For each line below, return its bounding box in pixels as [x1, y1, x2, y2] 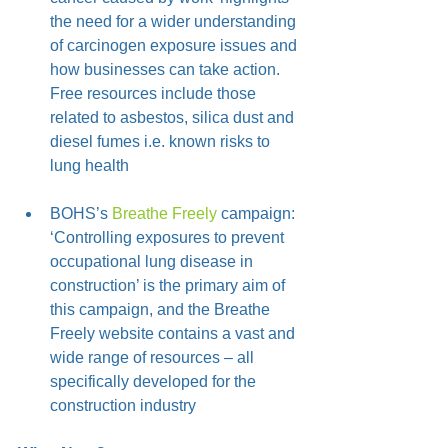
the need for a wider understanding [50, 13, 300, 30]
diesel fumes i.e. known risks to [50, 133, 274, 150]
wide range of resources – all [50, 349, 258, 366]
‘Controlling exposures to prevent [50, 229, 288, 246]
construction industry [50, 397, 200, 414]
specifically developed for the [50, 373, 260, 390]
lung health [50, 157, 129, 174]
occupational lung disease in [50, 253, 257, 270]
